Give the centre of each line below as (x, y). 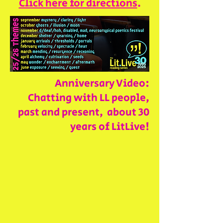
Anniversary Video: (102, 84)
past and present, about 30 (84, 112)
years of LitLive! (110, 127)
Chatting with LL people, (89, 98)
